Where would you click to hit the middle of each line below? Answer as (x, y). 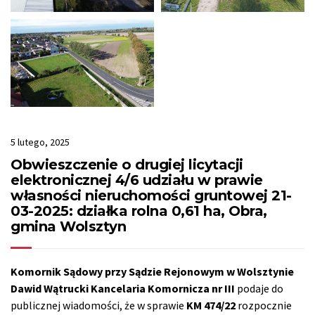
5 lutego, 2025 (40, 142)
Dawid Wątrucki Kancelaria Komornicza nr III (123, 289)
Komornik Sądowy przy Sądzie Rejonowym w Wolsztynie (152, 272)
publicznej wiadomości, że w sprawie (98, 306)
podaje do (259, 289)
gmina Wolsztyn (68, 227)
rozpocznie (264, 306)
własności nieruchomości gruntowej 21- (151, 196)
